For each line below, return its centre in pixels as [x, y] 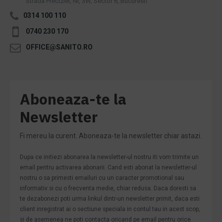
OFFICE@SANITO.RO [59, 47]
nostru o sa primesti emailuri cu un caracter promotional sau [102, 178]
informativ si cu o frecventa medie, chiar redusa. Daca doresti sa [108, 188]
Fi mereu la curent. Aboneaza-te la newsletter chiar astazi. [111, 136]
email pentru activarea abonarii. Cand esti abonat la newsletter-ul [108, 167]
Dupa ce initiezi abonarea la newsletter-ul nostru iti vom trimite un [109, 157]
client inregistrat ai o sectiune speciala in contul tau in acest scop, [110, 209]
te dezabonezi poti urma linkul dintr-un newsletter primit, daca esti [110, 198]
